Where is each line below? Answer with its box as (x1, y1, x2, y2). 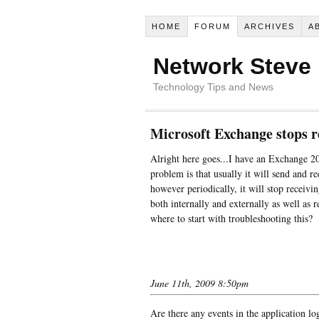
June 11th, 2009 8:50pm (150, 276, 249, 290)
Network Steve (152, 53, 311, 79)
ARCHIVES (244, 21, 296, 31)
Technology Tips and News (152, 80, 273, 93)
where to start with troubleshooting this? (150, 211, 313, 225)
